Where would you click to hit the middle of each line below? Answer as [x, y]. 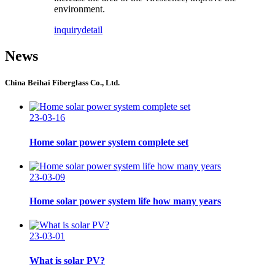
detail [92, 30]
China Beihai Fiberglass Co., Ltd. [62, 83]
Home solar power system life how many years [125, 201]
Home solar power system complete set [109, 142]
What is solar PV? [67, 260]
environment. [79, 9]
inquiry [68, 30]
